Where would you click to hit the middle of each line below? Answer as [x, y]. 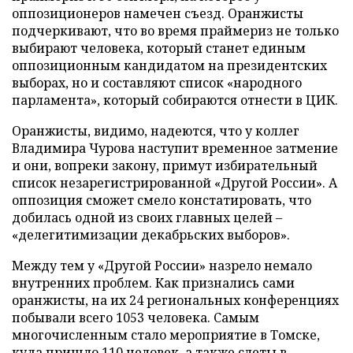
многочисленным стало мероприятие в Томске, [166, 335]
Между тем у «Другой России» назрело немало [162, 266]
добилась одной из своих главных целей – [147, 217]
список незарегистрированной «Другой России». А [175, 183]
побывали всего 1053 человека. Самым [136, 318]
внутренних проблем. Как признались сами [153, 283]
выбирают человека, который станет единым [159, 48]
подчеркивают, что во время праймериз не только [175, 31]
